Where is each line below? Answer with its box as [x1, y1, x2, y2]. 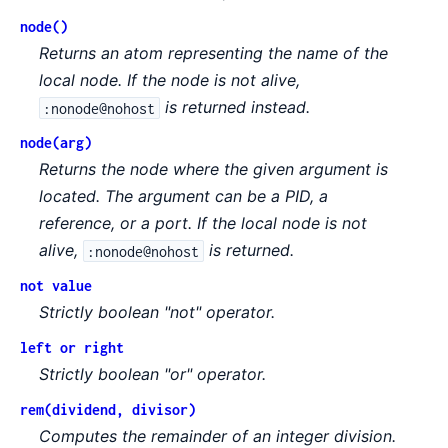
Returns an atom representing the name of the [39, 43, 389, 64]
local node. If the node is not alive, [39, 70, 301, 91]
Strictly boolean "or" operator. [39, 364, 267, 385]
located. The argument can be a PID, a [39, 186, 329, 207]
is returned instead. [159, 97, 310, 118]
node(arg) [20, 134, 92, 152]
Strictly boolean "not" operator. [39, 302, 276, 323]
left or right [20, 339, 124, 357]
